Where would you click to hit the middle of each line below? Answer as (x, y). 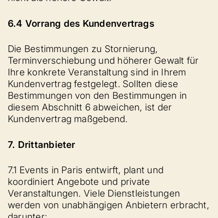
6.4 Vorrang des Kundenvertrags (81, 23)
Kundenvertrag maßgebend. (68, 119)
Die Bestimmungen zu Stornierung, (83, 49)
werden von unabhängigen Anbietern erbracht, (109, 205)
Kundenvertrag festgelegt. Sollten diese (93, 84)
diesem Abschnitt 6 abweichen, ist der (90, 107)
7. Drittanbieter (42, 145)
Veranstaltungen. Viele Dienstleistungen (94, 193)
